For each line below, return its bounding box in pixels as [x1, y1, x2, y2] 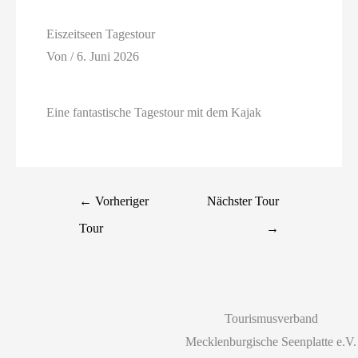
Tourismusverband [224, 311, 318, 325]
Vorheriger [92, 193, 149, 208]
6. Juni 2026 [77, 49, 140, 63]
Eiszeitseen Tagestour [46, 27, 156, 42]
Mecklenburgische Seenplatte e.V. [185, 334, 356, 348]
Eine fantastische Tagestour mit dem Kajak [46, 105, 262, 120]
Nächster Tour [206, 193, 279, 208]
